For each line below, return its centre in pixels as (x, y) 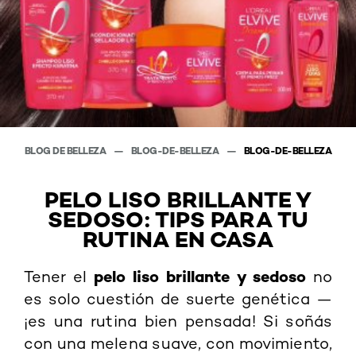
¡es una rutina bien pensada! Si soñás (178, 321)
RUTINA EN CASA (178, 239)
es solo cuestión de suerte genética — (178, 298)
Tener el (59, 276)
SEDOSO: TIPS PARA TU (178, 219)
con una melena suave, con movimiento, (178, 343)
